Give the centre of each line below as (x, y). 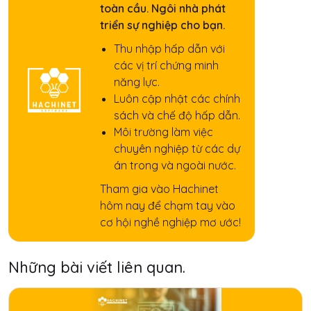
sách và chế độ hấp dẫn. (177, 115)
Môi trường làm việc (163, 132)
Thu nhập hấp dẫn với (169, 48)
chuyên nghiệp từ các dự (177, 148)
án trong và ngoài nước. (175, 165)
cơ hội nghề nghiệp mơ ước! (170, 222)
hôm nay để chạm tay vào (168, 205)
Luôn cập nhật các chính (177, 98)
